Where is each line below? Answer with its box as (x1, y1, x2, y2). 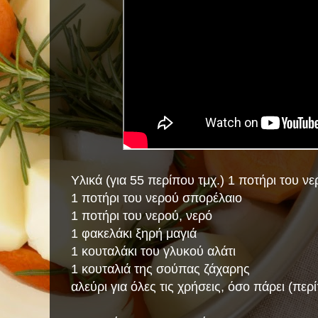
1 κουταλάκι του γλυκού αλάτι (71, 243, 236, 259)
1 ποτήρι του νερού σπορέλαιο (71, 190, 242, 206)
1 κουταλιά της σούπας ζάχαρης (71, 261, 250, 277)
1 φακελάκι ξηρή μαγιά (71, 226, 197, 241)
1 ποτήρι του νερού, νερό (71, 208, 212, 224)
